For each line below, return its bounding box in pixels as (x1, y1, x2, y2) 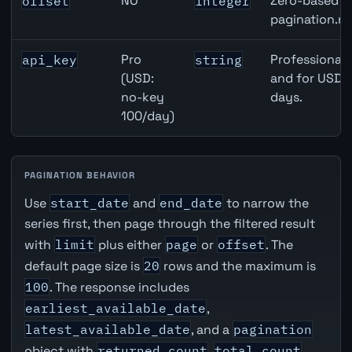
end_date (159, 195, 222, 211)
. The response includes (49, 279, 189, 296)
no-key (121, 89, 165, 106)
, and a (190, 321, 233, 339)
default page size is (24, 258, 143, 275)
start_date (49, 195, 129, 211)
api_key (22, 52, 78, 68)
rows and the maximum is (159, 258, 316, 275)
